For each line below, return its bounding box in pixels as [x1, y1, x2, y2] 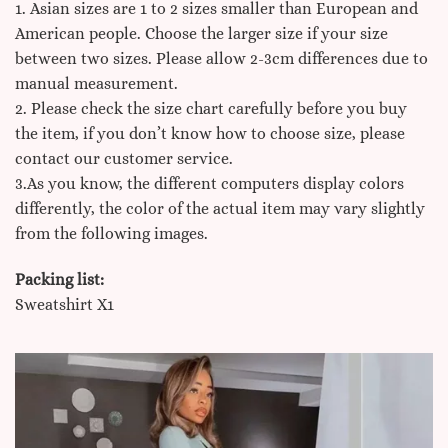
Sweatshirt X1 [15, 295, 114, 315]
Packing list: [15, 270, 104, 290]
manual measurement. [15, 74, 178, 94]
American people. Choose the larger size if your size [15, 24, 388, 44]
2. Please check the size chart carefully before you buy [15, 99, 407, 119]
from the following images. [15, 224, 208, 244]
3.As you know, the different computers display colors [15, 174, 404, 194]
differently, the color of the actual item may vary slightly [15, 199, 425, 219]
